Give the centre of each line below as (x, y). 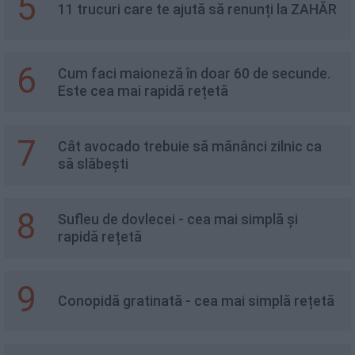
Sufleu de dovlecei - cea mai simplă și (178, 219)
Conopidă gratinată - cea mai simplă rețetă (196, 301)
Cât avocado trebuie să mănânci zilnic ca (190, 147)
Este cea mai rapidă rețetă (143, 91)
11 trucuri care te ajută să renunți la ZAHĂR (197, 10)
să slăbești (93, 164)
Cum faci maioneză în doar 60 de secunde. (194, 74)
